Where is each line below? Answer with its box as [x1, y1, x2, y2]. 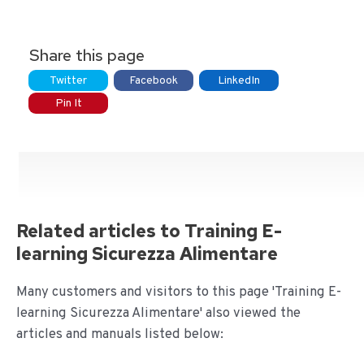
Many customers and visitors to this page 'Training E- [16, 283, 341, 301]
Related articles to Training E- [16, 219, 282, 243]
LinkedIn [218, 73, 260, 88]
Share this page [29, 44, 145, 66]
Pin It [54, 96, 82, 110]
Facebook [129, 73, 178, 88]
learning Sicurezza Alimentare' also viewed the [16, 304, 301, 322]
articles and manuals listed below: [16, 325, 223, 343]
